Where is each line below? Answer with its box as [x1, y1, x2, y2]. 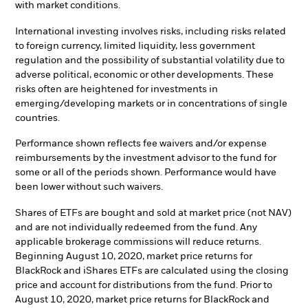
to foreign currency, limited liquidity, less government [15, 41, 255, 51]
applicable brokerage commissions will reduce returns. [15, 236, 261, 247]
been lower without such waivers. [15, 182, 163, 192]
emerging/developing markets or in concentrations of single [15, 98, 287, 109]
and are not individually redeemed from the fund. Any [15, 222, 257, 232]
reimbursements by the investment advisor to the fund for [15, 153, 276, 164]
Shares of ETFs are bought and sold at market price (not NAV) [15, 208, 291, 218]
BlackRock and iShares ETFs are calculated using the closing [15, 265, 289, 276]
